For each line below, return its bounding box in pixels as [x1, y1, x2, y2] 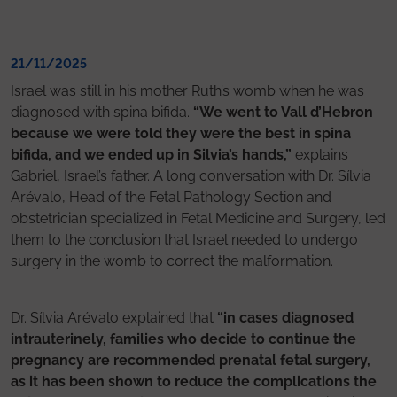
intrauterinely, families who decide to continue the [11, 330, 356, 347]
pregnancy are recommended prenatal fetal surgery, [11, 351, 370, 369]
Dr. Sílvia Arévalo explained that [11, 308, 217, 326]
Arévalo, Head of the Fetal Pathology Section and [11, 188, 331, 206]
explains [292, 145, 348, 163]
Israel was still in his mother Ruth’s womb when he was [11, 82, 364, 99]
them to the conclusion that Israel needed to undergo [11, 230, 358, 248]
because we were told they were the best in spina [11, 124, 351, 142]
